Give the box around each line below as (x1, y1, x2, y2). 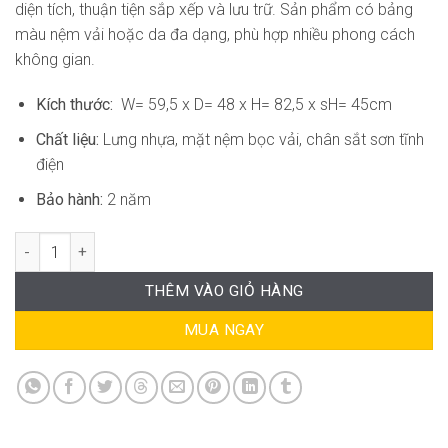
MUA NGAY (183, 321, 265, 340)
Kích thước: (35, 95, 117, 115)
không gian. (15, 49, 95, 69)
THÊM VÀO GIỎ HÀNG (144, 282, 304, 301)
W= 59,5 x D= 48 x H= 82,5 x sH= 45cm (116, 95, 392, 115)
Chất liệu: (35, 129, 103, 149)
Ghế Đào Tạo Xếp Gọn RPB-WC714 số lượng (14, 234, 301, 252)
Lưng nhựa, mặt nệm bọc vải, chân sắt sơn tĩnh (102, 129, 424, 149)
